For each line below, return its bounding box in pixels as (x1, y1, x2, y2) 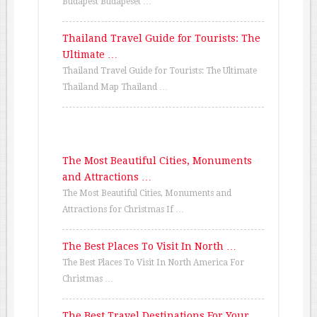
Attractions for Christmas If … (62, 204, 185, 215)
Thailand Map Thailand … (62, 82, 168, 93)
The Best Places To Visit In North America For (62, 258, 245, 268)
